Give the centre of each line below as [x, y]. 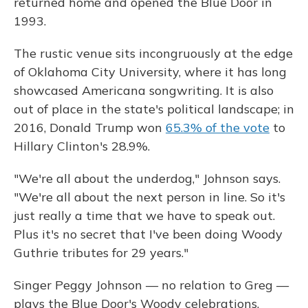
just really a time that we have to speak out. [144, 216]
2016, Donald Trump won [90, 128]
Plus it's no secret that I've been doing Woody [148, 234]
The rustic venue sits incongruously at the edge [153, 53]
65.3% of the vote [218, 128]
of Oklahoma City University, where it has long [150, 72]
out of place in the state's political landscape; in [154, 109]
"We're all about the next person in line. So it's [150, 197]
